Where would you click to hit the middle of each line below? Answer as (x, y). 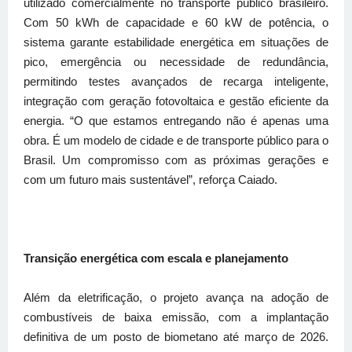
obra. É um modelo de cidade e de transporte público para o (176, 141)
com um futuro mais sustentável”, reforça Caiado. (150, 180)
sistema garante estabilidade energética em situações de (176, 42)
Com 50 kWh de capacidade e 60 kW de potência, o (176, 23)
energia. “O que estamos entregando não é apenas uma (176, 121)
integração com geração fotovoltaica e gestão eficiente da (176, 101)
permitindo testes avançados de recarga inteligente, (176, 82)
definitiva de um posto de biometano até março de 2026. (176, 337)
